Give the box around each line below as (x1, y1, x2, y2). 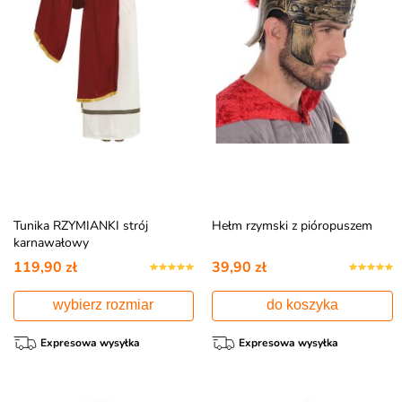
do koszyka (266, 297, 338, 312)
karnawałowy (13, 234, 89, 251)
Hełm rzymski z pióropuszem (212, 217, 373, 234)
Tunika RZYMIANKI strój (13, 217, 148, 234)
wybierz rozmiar (53, 297, 154, 312)
